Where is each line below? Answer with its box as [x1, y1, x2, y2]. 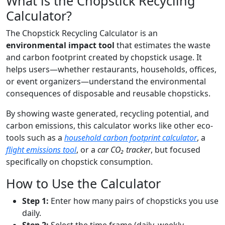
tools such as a [6, 132, 64, 143]
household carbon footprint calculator [64, 132, 197, 143]
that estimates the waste [115, 39, 210, 51]
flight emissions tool [6, 144, 76, 155]
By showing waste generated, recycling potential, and [6, 107, 209, 119]
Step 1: [22, 195, 49, 206]
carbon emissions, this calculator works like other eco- [6, 120, 213, 131]
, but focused [151, 144, 200, 155]
